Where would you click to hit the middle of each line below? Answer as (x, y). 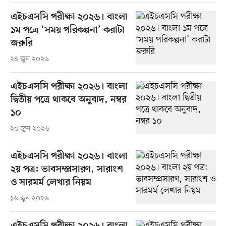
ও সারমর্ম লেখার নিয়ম (51, 183)
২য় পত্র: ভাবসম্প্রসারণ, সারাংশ (67, 169)
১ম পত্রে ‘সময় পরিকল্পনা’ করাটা (67, 30)
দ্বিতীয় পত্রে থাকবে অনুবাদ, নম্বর (68, 100)
